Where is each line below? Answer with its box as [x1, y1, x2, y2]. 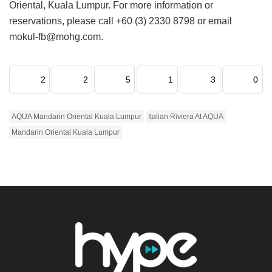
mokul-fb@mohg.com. [9, 32, 103, 42]
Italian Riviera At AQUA [148, 112, 223, 121]
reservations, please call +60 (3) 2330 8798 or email [9, 16, 232, 27]
